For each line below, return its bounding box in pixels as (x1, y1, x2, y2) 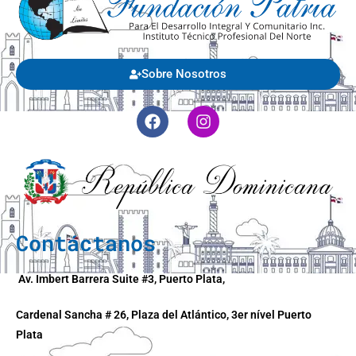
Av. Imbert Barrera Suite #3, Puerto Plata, (16, 272, 227, 285)
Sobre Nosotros (141, 67, 226, 82)
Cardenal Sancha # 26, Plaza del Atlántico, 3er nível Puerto (16, 308, 311, 321)
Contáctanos (16, 228, 156, 257)
